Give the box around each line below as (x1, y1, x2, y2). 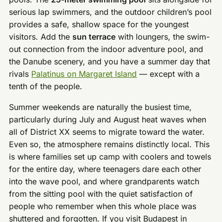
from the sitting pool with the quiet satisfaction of (9, 189, 193, 199)
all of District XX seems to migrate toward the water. (9, 127, 205, 137)
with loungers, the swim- (115, 31, 210, 42)
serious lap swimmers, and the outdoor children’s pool (9, 6, 212, 17)
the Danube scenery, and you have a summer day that (9, 56, 211, 66)
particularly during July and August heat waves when (9, 114, 207, 125)
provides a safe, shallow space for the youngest (9, 19, 189, 29)
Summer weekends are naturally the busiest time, (9, 102, 192, 112)
